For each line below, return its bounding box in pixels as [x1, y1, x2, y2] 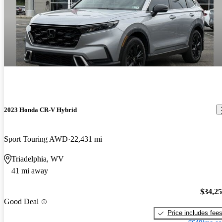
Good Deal [4, 197, 39, 206]
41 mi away [11, 166, 48, 175]
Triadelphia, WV [11, 154, 64, 163]
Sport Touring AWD [4, 134, 68, 143]
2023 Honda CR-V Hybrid [4, 106, 77, 113]
